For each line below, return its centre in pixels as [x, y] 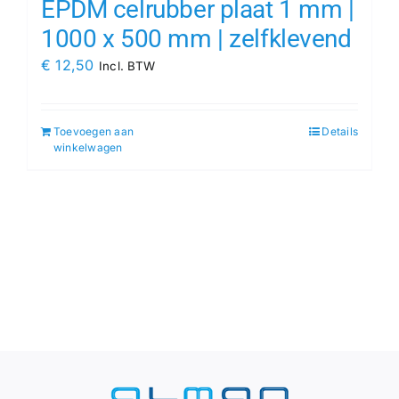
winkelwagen [88, 147]
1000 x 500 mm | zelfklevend [196, 38]
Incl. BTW [127, 65]
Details [340, 131]
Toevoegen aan [94, 131]
